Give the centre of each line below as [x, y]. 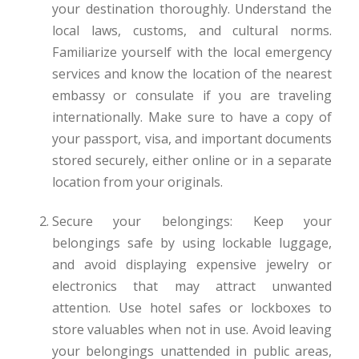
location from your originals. [137, 182]
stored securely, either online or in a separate [192, 160]
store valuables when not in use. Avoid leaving [192, 329]
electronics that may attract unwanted [192, 286]
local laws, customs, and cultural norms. [192, 30]
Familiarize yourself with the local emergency [192, 52]
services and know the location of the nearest [192, 73]
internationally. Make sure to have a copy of [192, 117]
